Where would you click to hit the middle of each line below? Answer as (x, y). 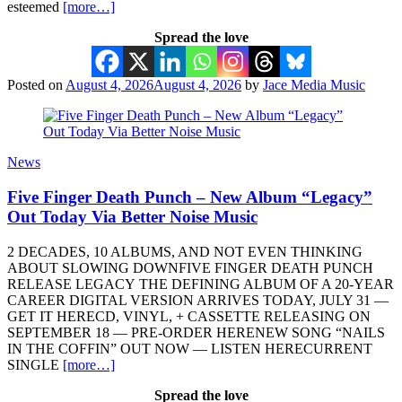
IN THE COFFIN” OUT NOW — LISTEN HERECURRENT (190, 348)
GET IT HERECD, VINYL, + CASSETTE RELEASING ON (189, 316)
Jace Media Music (314, 85)
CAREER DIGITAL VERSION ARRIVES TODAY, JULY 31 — (198, 300)
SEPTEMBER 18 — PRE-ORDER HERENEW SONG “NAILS (196, 332)
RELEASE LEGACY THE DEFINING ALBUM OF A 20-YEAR (201, 284)
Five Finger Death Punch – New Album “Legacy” (190, 197)
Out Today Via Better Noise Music (132, 216)
